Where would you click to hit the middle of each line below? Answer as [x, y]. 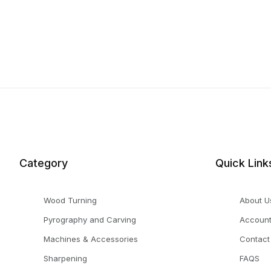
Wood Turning [70, 201]
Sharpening [65, 259]
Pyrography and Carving [90, 220]
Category [44, 163]
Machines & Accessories [91, 239]
